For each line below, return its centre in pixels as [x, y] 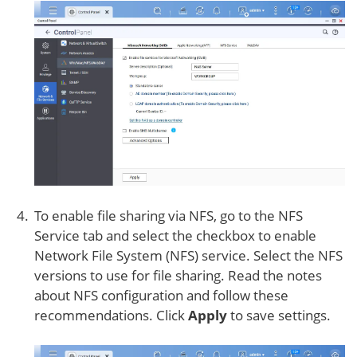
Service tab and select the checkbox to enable [175, 236]
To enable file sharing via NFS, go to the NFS [169, 216]
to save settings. [279, 316]
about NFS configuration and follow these [161, 296]
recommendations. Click [111, 316]
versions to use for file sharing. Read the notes [178, 276]
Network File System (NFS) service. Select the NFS [188, 256]
